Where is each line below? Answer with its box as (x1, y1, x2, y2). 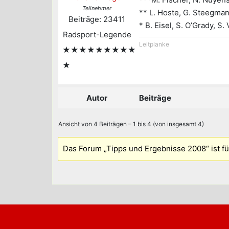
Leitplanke (139, 40, 169, 48)
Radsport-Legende (62, 29, 131, 39)
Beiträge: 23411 (68, 14, 125, 24)
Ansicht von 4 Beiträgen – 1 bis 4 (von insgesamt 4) (58, 120, 204, 128)
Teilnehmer (82, 4, 111, 12)
